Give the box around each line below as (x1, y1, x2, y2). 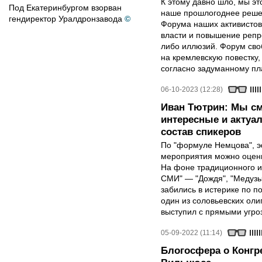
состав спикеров (161, 126, 241, 137)
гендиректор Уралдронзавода (9, 14, 122, 23)
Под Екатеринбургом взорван (9, 3, 122, 12)
